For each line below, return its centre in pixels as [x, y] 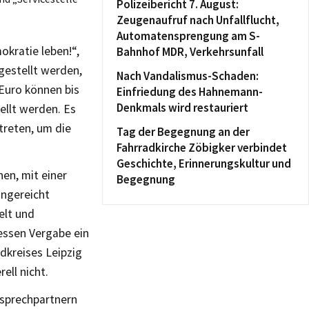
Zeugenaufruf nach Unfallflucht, [198, 20]
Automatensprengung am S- [188, 36]
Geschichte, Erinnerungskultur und [204, 163]
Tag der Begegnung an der [183, 132]
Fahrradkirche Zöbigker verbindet [202, 148]
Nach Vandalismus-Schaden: [188, 76]
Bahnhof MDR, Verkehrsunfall [190, 52]
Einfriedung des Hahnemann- [190, 92]
